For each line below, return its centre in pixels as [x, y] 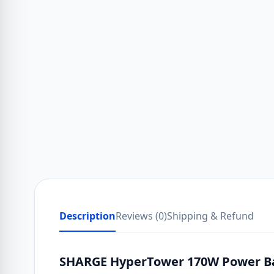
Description [87, 216]
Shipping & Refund [210, 216]
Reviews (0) [141, 216]
